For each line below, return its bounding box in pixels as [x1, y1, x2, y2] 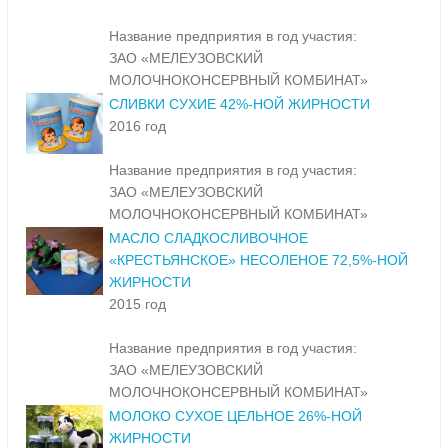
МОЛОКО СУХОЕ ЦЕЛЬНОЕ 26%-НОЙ [109, 408, 362, 425]
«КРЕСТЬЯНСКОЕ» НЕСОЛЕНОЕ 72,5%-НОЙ [109, 252, 408, 269]
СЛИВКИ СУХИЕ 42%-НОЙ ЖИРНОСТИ [109, 96, 370, 113]
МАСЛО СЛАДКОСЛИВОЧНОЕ [109, 230, 308, 247]
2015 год [109, 296, 166, 313]
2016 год [109, 118, 166, 135]
